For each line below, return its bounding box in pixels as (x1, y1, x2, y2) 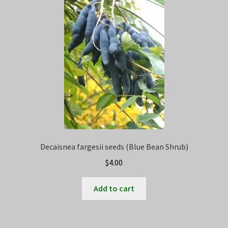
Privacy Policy (11, 5, 60, 15)
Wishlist (11, 59, 40, 69)
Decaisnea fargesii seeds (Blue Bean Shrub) (40, 141, 188, 152)
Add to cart (94, 183, 134, 193)
